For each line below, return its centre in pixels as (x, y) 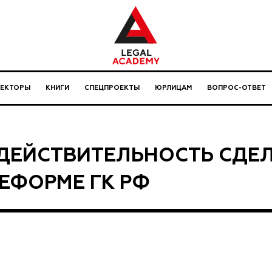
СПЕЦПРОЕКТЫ (112, 88)
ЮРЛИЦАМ (173, 88)
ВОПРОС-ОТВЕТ (236, 88)
